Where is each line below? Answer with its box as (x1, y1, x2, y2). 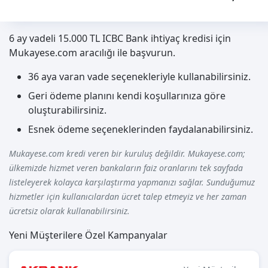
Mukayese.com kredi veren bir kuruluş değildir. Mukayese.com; (9, 148, 245, 160)
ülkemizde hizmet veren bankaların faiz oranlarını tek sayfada (9, 162, 243, 174)
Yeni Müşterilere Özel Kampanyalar (9, 229, 167, 242)
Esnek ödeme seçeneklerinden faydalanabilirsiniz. (28, 123, 253, 136)
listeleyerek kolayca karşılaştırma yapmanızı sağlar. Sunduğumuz (9, 176, 255, 188)
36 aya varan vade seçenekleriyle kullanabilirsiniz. (28, 70, 251, 84)
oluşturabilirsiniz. (28, 103, 106, 117)
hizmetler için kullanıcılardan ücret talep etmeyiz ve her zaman (9, 191, 246, 203)
